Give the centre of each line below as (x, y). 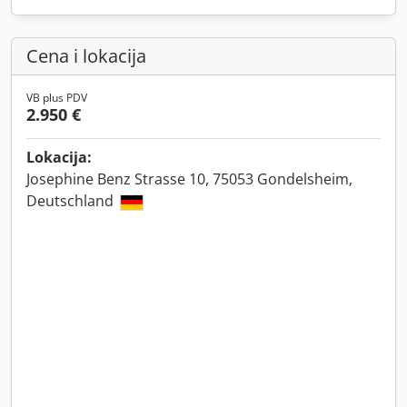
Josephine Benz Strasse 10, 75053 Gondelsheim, (189, 179)
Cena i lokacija (86, 56)
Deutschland (72, 201)
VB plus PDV (57, 98)
